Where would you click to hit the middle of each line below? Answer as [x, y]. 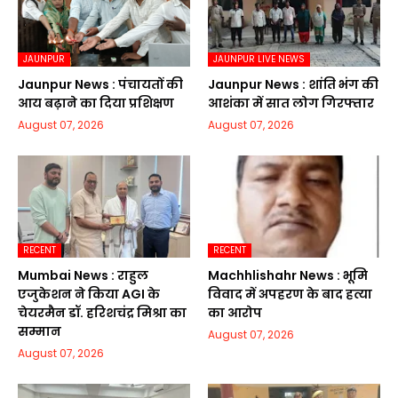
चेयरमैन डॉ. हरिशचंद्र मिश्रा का [102, 313]
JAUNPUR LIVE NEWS [259, 60]
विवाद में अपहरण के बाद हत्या [290, 295]
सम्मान [40, 332]
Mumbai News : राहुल [83, 276]
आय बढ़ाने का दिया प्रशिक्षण [96, 103]
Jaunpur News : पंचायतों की [100, 85]
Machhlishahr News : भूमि [288, 276]
